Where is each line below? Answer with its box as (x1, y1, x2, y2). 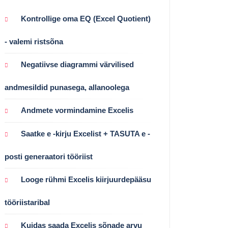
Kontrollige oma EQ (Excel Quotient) (21, 14, 151, 23)
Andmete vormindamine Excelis (21, 106, 133, 115)
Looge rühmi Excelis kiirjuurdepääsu (21, 175, 151, 184)
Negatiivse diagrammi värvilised (21, 60, 134, 69)
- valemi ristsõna (5, 37, 63, 46)
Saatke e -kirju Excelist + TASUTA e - (21, 129, 150, 138)
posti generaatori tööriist (5, 152, 93, 161)
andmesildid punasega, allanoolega (5, 83, 129, 92)
